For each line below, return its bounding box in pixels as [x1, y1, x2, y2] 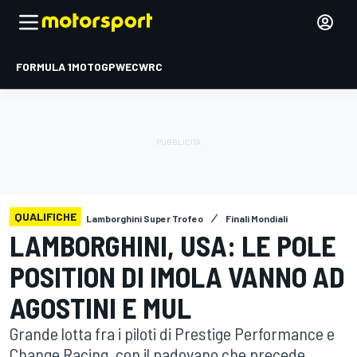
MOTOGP [72, 60, 116, 73]
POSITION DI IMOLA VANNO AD [10, 259, 345, 293]
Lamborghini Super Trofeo [86, 213, 203, 224]
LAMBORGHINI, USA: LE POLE [10, 228, 336, 262]
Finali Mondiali [226, 213, 288, 224]
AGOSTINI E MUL [10, 290, 191, 324]
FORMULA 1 [16, 60, 72, 73]
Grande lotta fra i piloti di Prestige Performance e [10, 323, 335, 343]
